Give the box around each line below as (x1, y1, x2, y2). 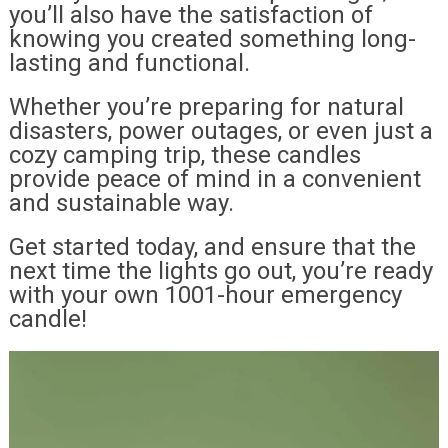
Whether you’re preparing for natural (8, 93, 404, 122)
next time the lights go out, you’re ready (8, 257, 433, 286)
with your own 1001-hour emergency (8, 281, 402, 310)
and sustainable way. (8, 189, 234, 218)
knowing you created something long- (8, 25, 416, 54)
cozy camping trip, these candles (8, 141, 361, 170)
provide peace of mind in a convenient (8, 165, 421, 194)
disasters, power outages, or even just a (8, 117, 433, 146)
